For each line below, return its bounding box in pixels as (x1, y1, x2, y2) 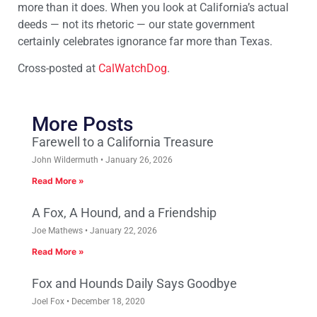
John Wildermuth (32, 155, 100, 166)
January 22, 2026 (88, 226, 157, 236)
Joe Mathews (32, 226, 85, 236)
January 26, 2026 (103, 155, 173, 166)
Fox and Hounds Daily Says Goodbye (32, 276, 237, 292)
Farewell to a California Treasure (32, 134, 214, 150)
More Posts (32, 113, 133, 137)
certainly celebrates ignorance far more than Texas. (18, 35, 272, 49)
